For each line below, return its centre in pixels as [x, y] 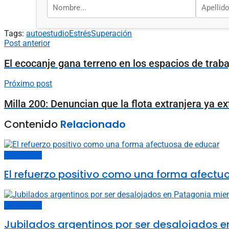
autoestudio [48, 34]
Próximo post [28, 84]
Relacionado [93, 124]
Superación [111, 34]
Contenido [32, 124]
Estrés [80, 34]
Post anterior [27, 43]
